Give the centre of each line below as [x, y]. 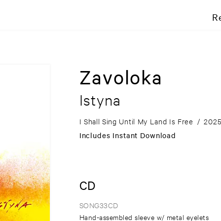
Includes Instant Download [128, 135]
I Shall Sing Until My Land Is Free [136, 121]
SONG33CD [99, 205]
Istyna [100, 100]
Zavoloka [121, 77]
